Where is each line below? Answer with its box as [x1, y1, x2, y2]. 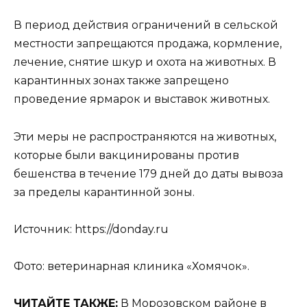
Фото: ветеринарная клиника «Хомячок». [14, 259, 249, 273]
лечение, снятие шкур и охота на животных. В [14, 56, 276, 69]
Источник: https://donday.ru [14, 222, 169, 236]
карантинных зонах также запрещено [14, 74, 229, 88]
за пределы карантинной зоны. [14, 185, 195, 199]
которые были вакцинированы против [14, 148, 239, 162]
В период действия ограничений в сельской [14, 19, 278, 32]
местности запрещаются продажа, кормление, [14, 37, 282, 51]
